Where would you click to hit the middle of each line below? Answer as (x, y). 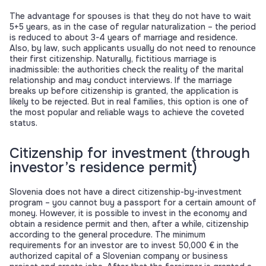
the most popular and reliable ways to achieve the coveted (127, 113)
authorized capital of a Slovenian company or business (119, 256)
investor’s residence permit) (103, 168)
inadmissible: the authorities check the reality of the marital (126, 70)
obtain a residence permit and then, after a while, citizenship (129, 224)
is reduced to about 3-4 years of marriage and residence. (123, 38)
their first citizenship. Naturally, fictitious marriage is (113, 59)
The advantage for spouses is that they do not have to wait (130, 16)
